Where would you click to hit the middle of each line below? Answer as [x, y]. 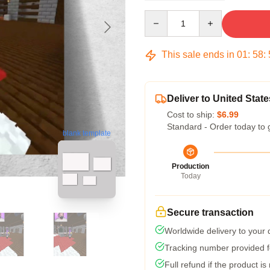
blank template [87, 133]
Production [190, 166]
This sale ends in [198, 55]
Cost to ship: [192, 115]
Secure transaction [210, 212]
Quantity [160, 16]
